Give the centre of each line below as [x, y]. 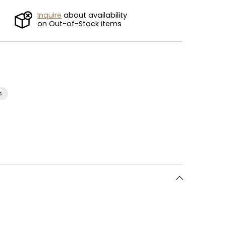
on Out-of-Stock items [79, 23]
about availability [94, 15]
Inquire [49, 15]
